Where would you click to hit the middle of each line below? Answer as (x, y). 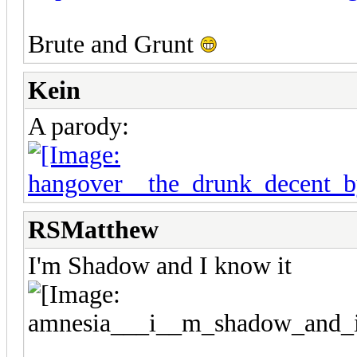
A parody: (78, 126)
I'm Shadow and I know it (160, 265)
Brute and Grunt (114, 44)
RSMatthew (93, 229)
